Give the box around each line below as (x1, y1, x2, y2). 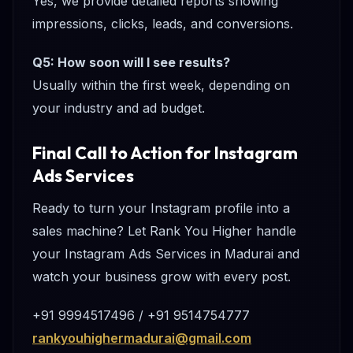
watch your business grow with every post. (32, 269, 291, 285)
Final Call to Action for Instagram (32, 142, 298, 165)
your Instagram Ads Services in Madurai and (32, 246, 299, 262)
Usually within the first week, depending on (32, 77, 290, 94)
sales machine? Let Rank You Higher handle (32, 223, 296, 240)
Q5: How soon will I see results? (32, 54, 230, 71)
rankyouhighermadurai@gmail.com (32, 330, 251, 347)
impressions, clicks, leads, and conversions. (32, 16, 293, 32)
